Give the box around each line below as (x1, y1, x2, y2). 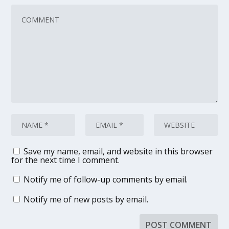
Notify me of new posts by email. (24, 194, 149, 205)
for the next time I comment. (11, 154, 120, 166)
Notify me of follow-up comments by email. (24, 174, 188, 186)
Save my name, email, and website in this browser (24, 146, 213, 157)
